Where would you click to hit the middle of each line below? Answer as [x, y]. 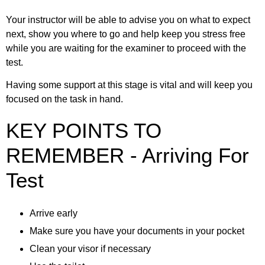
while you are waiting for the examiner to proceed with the [126, 48]
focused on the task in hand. [64, 99]
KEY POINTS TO [84, 131]
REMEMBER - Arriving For [127, 156]
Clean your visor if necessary [90, 249]
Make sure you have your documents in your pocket [137, 231]
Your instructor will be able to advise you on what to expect [128, 20]
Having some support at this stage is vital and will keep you [129, 85]
